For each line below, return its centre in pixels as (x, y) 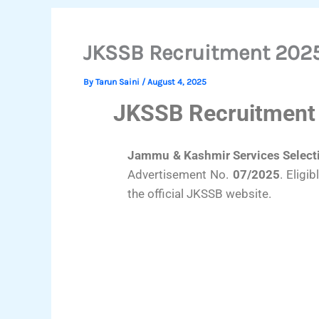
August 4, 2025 (177, 82)
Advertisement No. (180, 174)
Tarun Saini (119, 82)
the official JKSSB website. (200, 194)
